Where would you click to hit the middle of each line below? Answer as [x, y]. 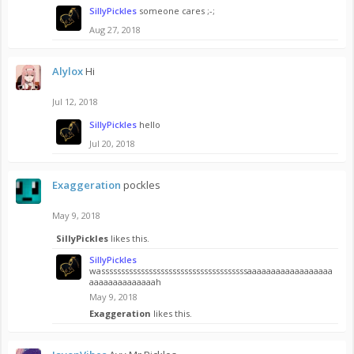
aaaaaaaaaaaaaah [125, 282]
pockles [142, 185]
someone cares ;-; [177, 11]
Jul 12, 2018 [75, 102]
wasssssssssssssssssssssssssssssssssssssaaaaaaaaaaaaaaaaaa [211, 271]
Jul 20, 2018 [112, 143]
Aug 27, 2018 [115, 30]
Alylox [68, 71]
